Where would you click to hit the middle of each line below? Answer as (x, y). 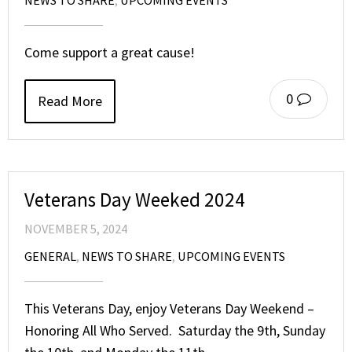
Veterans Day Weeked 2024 (135, 199)
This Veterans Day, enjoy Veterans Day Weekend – (169, 308)
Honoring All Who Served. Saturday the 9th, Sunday (175, 330)
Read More (70, 101)
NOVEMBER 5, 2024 (76, 228)
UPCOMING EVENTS (231, 256)
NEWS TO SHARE (127, 256)
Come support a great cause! (110, 52)
